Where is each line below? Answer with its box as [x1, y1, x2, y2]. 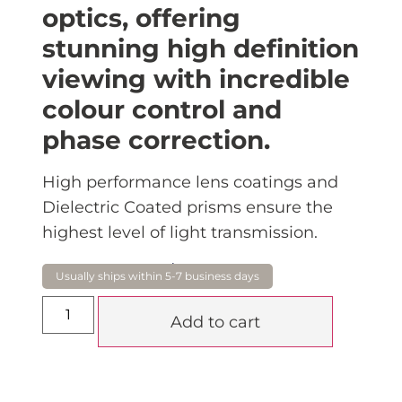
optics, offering [41, 3, 240, 34]
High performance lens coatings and [41, 172, 338, 193]
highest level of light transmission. [41, 223, 318, 243]
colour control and [41, 94, 282, 126]
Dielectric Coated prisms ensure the [41, 197, 333, 218]
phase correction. [41, 125, 270, 156]
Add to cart [170, 312, 260, 333]
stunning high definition [41, 33, 359, 65]
